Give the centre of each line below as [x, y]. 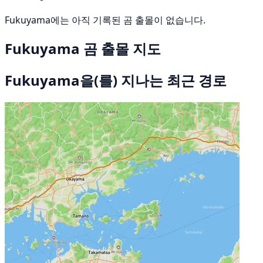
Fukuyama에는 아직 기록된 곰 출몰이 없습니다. [105, 20]
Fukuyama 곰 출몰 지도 [83, 49]
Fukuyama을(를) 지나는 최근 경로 [116, 80]
